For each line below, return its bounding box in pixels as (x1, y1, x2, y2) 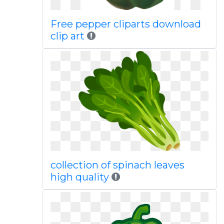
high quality (50, 171, 109, 183)
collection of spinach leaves (50, 159, 184, 171)
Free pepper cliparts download (50, 18, 201, 30)
